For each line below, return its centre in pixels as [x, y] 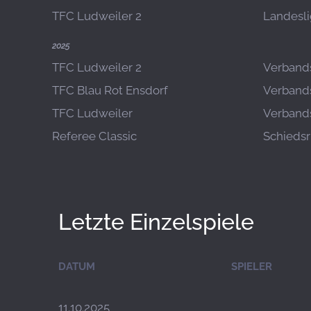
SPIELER [252, 267]
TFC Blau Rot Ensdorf [110, 90]
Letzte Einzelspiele [156, 222]
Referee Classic [94, 136]
